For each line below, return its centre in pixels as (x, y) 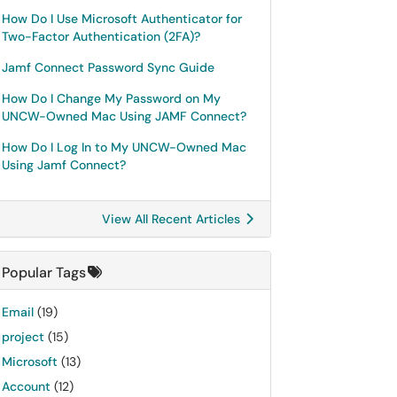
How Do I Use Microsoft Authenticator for (122, 19)
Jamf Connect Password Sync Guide (108, 67)
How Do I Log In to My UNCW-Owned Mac (124, 147)
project (23, 337)
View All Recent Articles (173, 219)
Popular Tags (44, 272)
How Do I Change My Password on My (111, 98)
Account (26, 386)
